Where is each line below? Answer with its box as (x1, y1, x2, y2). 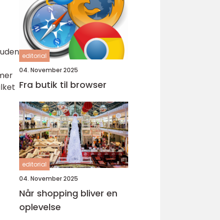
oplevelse (19, 201, 61, 213)
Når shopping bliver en (19, 187, 117, 199)
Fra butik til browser (19, 79, 107, 91)
